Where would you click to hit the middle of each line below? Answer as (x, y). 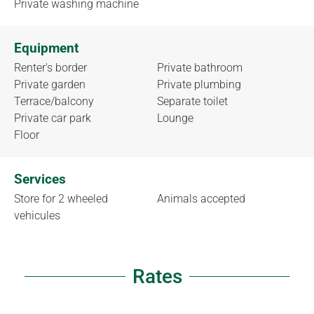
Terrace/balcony (54, 101)
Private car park (53, 118)
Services (40, 179)
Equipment (46, 48)
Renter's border (50, 67)
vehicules (37, 215)
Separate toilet (192, 101)
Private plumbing (199, 84)
